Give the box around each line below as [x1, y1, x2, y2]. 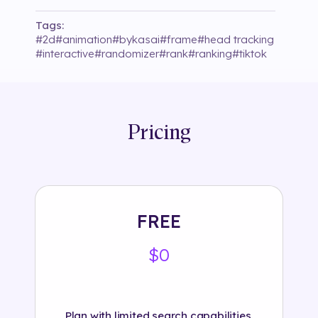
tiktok [239, 47, 267, 61]
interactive [43, 47, 94, 61]
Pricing [127, 122, 191, 145]
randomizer [102, 47, 159, 61]
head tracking [204, 33, 274, 47]
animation [62, 33, 112, 47]
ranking [195, 47, 232, 61]
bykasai [119, 33, 160, 47]
